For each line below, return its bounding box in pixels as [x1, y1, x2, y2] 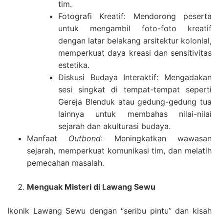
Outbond [68, 133, 101, 143]
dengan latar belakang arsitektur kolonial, [58, 36, 212, 45]
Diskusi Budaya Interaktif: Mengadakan [58, 72, 212, 82]
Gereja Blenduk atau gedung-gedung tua [58, 97, 212, 107]
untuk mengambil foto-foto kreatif [58, 23, 212, 33]
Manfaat [27, 133, 69, 143]
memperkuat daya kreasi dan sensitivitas [58, 48, 212, 58]
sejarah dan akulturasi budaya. [58, 121, 171, 131]
